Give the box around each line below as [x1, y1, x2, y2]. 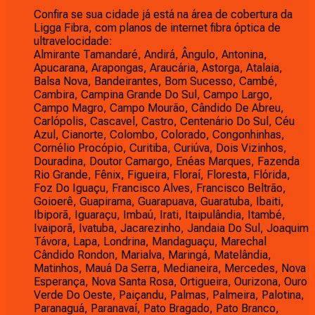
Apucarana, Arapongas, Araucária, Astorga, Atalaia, [34, 60, 283, 75]
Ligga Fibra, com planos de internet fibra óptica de [34, 20, 281, 34]
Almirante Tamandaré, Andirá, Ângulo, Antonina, [34, 47, 267, 61]
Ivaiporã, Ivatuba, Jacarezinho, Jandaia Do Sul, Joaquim [34, 221, 309, 235]
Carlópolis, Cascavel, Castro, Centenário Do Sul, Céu [34, 114, 295, 128]
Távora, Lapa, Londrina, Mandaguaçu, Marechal [34, 234, 266, 248]
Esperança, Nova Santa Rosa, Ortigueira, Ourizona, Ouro [34, 274, 307, 288]
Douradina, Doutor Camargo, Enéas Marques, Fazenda [34, 154, 300, 168]
